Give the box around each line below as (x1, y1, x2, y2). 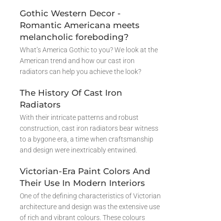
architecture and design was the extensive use (20, 202, 160, 211)
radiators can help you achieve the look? (20, 67, 141, 75)
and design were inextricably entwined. (20, 146, 137, 154)
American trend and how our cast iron (20, 56, 135, 65)
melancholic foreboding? (20, 32, 129, 42)
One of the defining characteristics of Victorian (20, 191, 161, 200)
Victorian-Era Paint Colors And (20, 166, 150, 176)
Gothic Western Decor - (20, 8, 121, 18)
